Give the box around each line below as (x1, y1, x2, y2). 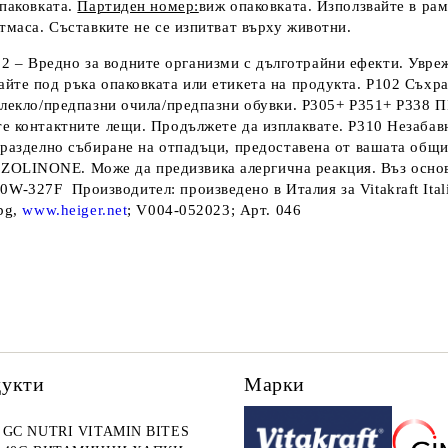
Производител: (62, 181, 181, 197)
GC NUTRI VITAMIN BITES (2, 424, 190, 439)
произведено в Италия (180, 181, 337, 197)
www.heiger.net (22, 202, 128, 218)
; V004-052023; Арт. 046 (127, 202, 302, 218)
